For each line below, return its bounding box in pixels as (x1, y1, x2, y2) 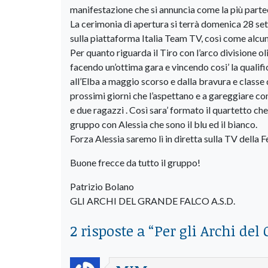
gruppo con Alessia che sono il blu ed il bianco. (70, 118, 257, 130)
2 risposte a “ (70, 220, 154, 240)
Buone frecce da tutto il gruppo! (70, 156, 200, 168)
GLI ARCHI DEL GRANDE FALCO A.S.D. (70, 194, 235, 206)
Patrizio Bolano (70, 180, 134, 192)
